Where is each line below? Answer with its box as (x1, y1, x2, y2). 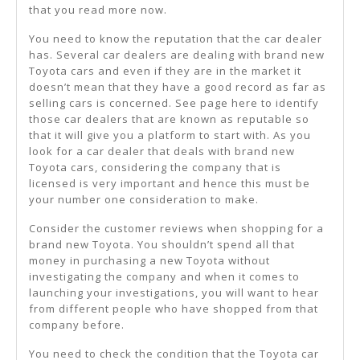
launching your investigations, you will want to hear (29, 284, 319, 300)
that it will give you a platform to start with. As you (29, 127, 311, 142)
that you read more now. (29, 2, 167, 17)
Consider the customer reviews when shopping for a (29, 220, 324, 235)
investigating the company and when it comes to (29, 268, 300, 284)
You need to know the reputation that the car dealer (29, 31, 322, 46)
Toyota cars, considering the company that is (29, 159, 281, 174)
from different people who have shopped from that (29, 301, 318, 316)
